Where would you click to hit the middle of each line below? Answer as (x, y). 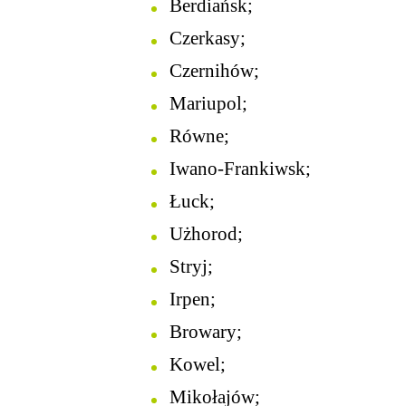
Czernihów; (214, 71)
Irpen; (193, 299)
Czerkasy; (208, 38)
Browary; (206, 332)
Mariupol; (208, 103)
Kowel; (198, 364)
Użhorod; (206, 234)
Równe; (199, 136)
